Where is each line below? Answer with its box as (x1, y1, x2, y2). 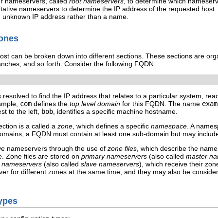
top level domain (70, 99, 120, 108)
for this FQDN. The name (120, 99, 202, 108)
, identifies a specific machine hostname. (53, 107, 178, 115)
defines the (32, 99, 70, 108)
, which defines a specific (73, 122, 151, 130)
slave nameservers (81, 160, 139, 168)
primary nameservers (81, 152, 147, 160)
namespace (151, 122, 187, 130)
